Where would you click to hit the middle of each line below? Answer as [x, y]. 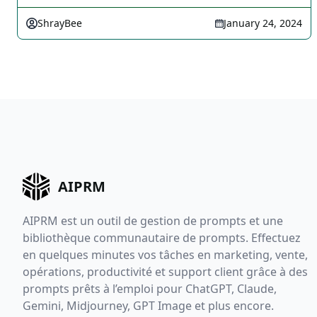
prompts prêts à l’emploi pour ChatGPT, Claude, [150, 289]
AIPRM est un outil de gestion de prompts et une [153, 221]
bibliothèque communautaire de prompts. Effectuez [162, 238]
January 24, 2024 [263, 23]
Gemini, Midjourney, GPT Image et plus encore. [148, 306]
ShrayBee [60, 23]
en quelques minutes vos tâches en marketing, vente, [165, 255]
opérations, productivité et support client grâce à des [165, 272]
